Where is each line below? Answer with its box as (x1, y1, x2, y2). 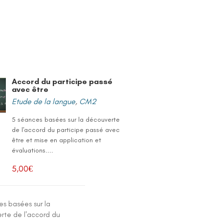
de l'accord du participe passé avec (12, 126, 120, 134)
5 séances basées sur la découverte (12, 115, 120, 124)
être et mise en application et (12, 136, 102, 144)
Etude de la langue (12, 97, 76, 106)
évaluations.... (12, 146, 54, 154)
